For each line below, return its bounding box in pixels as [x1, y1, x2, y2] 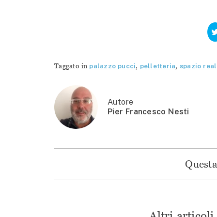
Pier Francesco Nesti [108, 107, 189, 116]
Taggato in [54, 62, 90, 70]
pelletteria [139, 62, 176, 70]
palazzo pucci [89, 62, 136, 70]
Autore [108, 97, 134, 107]
